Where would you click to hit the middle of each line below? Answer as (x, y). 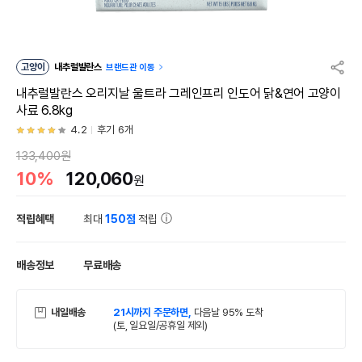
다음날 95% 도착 (228, 312)
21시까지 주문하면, (154, 312)
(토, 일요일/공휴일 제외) (161, 325)
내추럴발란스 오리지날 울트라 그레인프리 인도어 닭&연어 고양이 (179, 93)
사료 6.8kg (44, 110)
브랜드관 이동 (130, 67)
